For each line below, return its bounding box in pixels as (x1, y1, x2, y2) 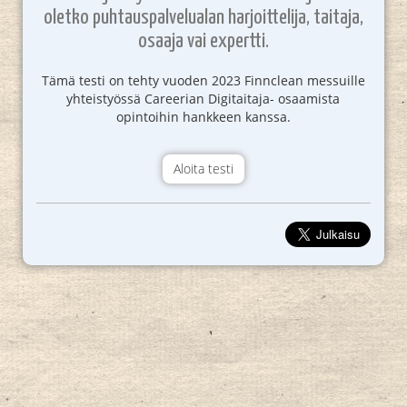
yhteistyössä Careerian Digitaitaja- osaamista (66, 89, 341, 107)
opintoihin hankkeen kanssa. (115, 107, 291, 125)
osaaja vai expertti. (137, 30, 269, 52)
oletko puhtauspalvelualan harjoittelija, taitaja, (43, 6, 363, 28)
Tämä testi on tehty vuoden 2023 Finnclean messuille (41, 71, 365, 89)
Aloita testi (173, 159, 233, 177)
